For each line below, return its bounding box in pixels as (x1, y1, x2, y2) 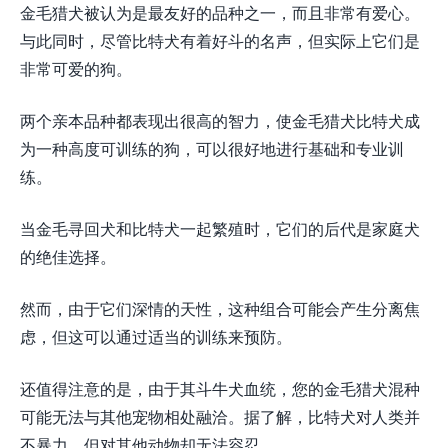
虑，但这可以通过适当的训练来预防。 (20, 325, 292, 349)
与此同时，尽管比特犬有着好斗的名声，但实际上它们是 (20, 29, 420, 53)
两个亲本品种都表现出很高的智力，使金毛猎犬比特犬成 (20, 109, 420, 133)
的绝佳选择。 (20, 245, 116, 269)
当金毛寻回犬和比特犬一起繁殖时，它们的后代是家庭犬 (20, 217, 420, 241)
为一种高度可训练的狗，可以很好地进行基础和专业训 (20, 137, 404, 161)
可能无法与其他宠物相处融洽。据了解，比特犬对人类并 (20, 405, 420, 429)
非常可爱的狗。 (20, 57, 132, 81)
